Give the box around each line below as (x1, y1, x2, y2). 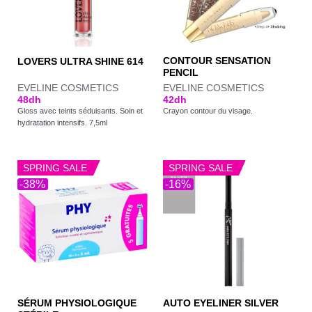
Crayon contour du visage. (162, 107, 253, 116)
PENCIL (162, 67, 198, 78)
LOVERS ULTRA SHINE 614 (17, 56, 143, 67)
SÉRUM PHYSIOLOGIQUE (17, 297, 136, 309)
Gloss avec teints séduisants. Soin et (17, 107, 143, 116)
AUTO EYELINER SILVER (162, 298, 279, 309)
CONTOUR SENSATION (162, 55, 271, 66)
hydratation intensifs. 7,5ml (17, 118, 107, 127)
